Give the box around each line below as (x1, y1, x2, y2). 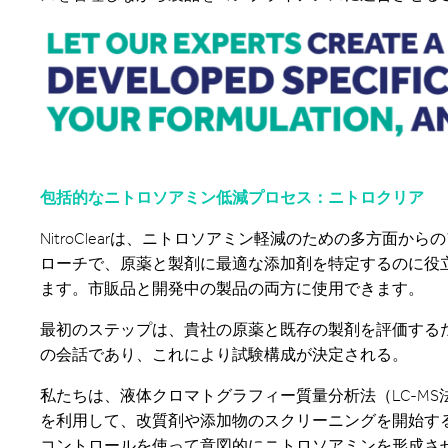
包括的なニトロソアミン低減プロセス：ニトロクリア (40, 187, 424, 207)
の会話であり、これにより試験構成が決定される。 (40, 344, 408, 364)
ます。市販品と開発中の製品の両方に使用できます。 (40, 278, 424, 298)
